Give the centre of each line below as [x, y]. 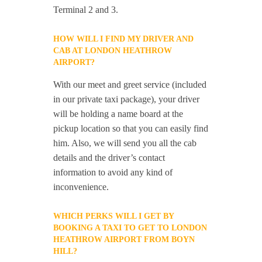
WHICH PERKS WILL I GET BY [114, 216]
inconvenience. [81, 187]
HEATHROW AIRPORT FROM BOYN [124, 239]
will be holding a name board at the [118, 114]
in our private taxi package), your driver [127, 99]
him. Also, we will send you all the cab [125, 143]
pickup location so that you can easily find [131, 128]
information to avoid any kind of [113, 172]
